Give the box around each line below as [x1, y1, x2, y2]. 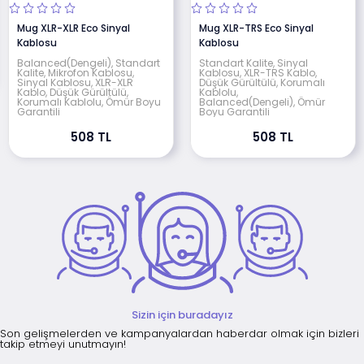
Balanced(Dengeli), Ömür [199, 94, 325, 109]
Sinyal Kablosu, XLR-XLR [17, 75, 133, 89]
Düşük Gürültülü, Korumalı [199, 75, 325, 89]
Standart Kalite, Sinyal [199, 55, 308, 70]
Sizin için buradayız [131, 306, 233, 323]
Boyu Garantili [199, 104, 270, 119]
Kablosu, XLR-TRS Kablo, [199, 65, 317, 80]
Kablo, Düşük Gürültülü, [17, 84, 128, 99]
